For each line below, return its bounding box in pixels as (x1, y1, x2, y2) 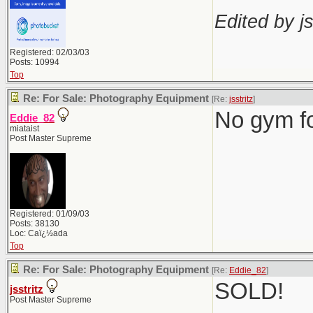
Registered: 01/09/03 (10, 209, 89, 219)
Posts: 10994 (10, 57, 59, 67)
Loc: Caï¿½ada (10, 228, 68, 238)
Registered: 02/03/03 (10, 48, 89, 57)
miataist (10, 124, 39, 133)
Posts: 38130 (10, 219, 59, 228)
